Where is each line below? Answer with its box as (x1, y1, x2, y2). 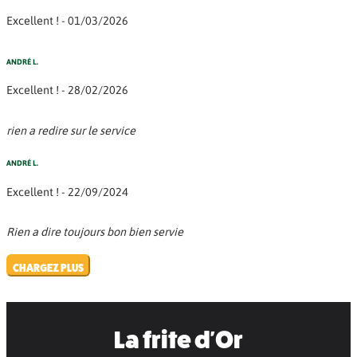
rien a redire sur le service (6, 124, 135, 137)
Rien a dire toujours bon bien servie (6, 226, 183, 239)
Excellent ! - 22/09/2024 (6, 185, 128, 198)
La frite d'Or (114, 325, 243, 354)
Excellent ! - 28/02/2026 (6, 84, 128, 97)
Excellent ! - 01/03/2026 (6, 14, 128, 27)
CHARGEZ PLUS (13, 261, 84, 274)
